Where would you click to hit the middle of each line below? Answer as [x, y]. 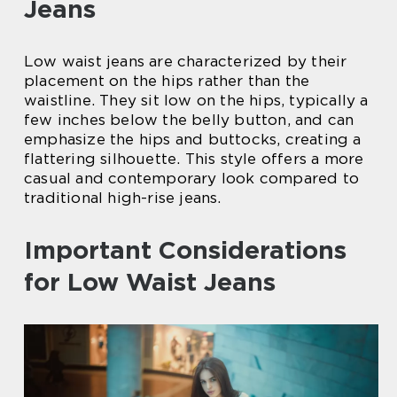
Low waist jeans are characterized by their [186, 61]
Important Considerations [185, 250]
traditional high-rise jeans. [123, 198]
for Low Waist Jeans [150, 282]
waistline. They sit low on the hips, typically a [196, 100]
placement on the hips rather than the [167, 81]
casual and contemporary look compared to [192, 178]
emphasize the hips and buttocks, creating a [193, 139]
